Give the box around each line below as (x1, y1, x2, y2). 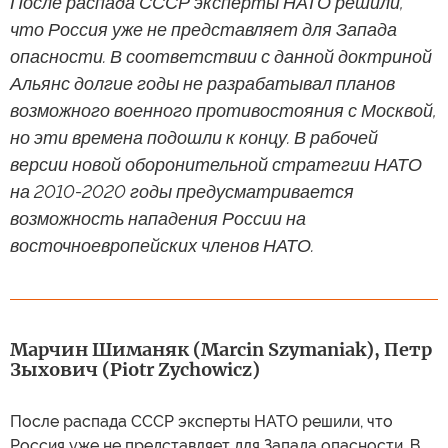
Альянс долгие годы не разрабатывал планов (10, 73, 395, 95)
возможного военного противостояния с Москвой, (10, 100, 437, 122)
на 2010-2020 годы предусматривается (10, 181, 354, 203)
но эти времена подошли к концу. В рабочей (10, 127, 378, 149)
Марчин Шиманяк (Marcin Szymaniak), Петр (10, 338, 432, 362)
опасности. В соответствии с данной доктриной (10, 46, 432, 68)
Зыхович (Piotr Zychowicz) (10, 358, 260, 382)
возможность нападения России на (10, 208, 306, 230)
